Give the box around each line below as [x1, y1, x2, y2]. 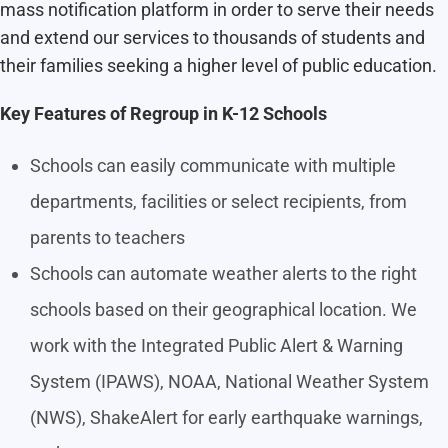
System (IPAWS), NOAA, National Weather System [30, 371, 429, 393]
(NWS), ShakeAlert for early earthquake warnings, [30, 407, 423, 429]
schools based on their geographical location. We [30, 299, 417, 321]
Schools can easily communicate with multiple [30, 155, 396, 177]
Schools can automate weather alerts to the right [30, 263, 417, 285]
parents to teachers [30, 227, 185, 249]
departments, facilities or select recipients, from [30, 191, 407, 213]
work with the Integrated [30, 335, 228, 357]
